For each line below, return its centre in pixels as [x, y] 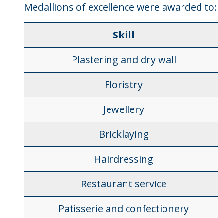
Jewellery [124, 109]
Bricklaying [124, 134]
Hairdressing [124, 159]
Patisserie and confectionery [124, 209]
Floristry [124, 84]
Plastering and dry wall [124, 60]
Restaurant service [124, 184]
